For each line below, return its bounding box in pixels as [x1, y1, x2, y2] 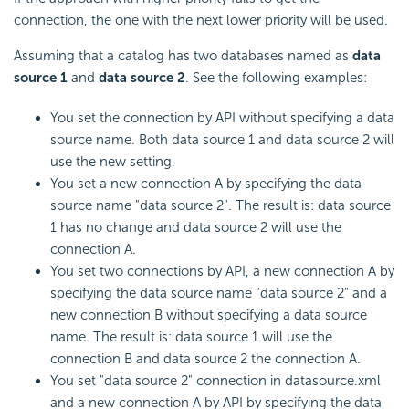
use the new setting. [50, 153, 175, 171]
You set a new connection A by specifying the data [50, 175, 362, 193]
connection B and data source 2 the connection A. [50, 351, 361, 368]
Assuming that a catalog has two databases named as [14, 47, 352, 65]
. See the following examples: [185, 69, 367, 87]
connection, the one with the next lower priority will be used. [14, 12, 388, 29]
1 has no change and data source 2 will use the [50, 219, 341, 236]
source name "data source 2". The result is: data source [50, 197, 391, 215]
